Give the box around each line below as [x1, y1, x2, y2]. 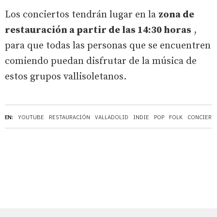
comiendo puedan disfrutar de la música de [5, 55, 197, 67]
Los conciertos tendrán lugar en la [5, 8, 158, 21]
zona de [158, 8, 194, 21]
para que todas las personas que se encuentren [5, 39, 211, 52]
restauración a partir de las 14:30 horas [5, 24, 191, 36]
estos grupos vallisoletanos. [5, 70, 126, 83]
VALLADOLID [95, 113, 128, 121]
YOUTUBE [18, 113, 44, 121]
